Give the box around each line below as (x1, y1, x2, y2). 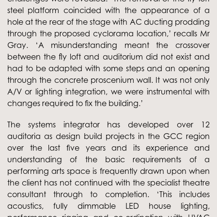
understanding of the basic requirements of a (7, 154, 210, 164)
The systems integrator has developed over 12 (7, 119, 210, 129)
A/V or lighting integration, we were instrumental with (7, 86, 210, 96)
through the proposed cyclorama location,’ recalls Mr (7, 28, 210, 38)
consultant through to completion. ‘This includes (7, 189, 210, 199)
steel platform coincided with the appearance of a (7, 5, 210, 15)
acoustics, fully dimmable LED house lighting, (7, 201, 210, 211)
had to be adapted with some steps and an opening (7, 63, 210, 73)
